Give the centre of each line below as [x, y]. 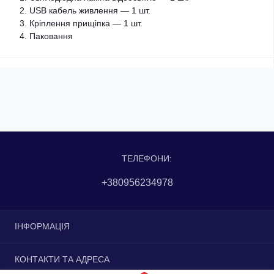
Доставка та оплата [54, 251]
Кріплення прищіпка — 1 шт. [86, 23]
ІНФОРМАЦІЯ [42, 226]
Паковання [51, 36]
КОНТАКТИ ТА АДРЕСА [62, 259]
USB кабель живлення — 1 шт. [90, 10]
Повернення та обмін [57, 265]
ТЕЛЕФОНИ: [147, 158]
